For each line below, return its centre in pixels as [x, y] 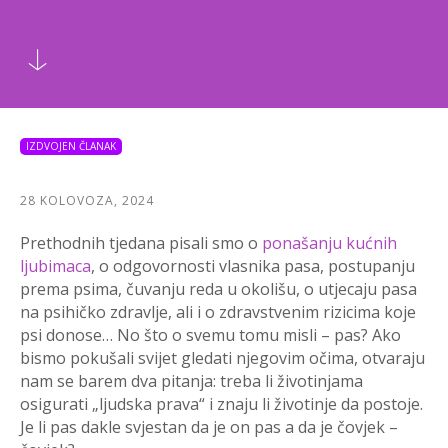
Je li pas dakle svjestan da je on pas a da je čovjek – [209, 426]
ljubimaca [55, 265]
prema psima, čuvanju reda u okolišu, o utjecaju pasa [218, 288]
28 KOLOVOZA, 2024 [87, 200]
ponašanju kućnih [327, 242]
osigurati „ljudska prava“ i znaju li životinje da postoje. [221, 403]
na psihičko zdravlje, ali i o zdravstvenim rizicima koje [218, 311]
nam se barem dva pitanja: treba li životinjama [191, 380]
